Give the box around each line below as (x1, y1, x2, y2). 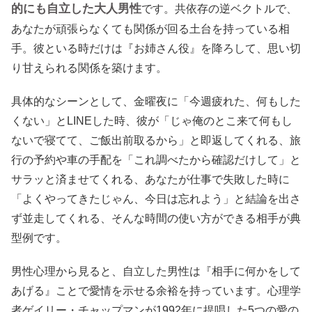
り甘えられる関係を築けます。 (11, 61, 167, 74)
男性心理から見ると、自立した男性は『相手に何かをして (11, 265, 301, 277)
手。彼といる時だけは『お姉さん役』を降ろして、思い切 (11, 42, 301, 54)
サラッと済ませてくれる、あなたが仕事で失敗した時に (11, 173, 290, 185)
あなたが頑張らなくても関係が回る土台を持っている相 (11, 22, 290, 35)
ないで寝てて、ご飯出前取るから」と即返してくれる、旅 (11, 134, 301, 146)
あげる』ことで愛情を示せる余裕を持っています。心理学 (11, 284, 301, 297)
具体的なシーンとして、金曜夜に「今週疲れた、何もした (11, 95, 301, 107)
